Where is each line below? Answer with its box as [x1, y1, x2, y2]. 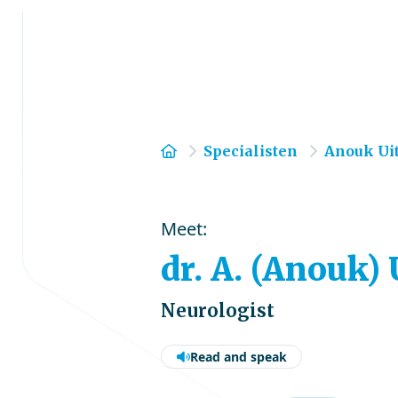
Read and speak [190, 348, 288, 365]
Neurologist [161, 299, 275, 322]
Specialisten [203, 142, 298, 160]
